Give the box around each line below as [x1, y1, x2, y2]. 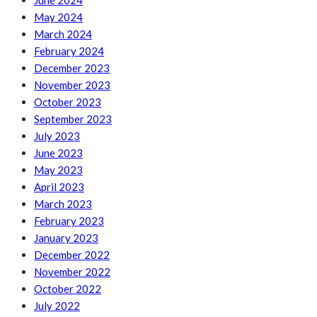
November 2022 [34, 265, 110, 279]
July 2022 [34, 299, 80, 313]
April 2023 [34, 180, 84, 194]
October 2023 [34, 96, 101, 109]
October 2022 [34, 282, 101, 296]
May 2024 [34, 11, 83, 24]
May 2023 [34, 163, 83, 177]
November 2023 [34, 79, 110, 92]
